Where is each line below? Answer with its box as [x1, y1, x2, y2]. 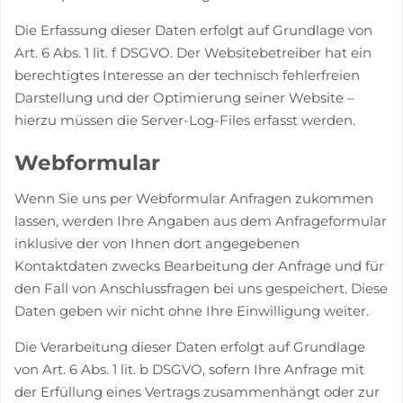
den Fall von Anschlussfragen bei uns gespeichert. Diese [14, 280, 388, 297]
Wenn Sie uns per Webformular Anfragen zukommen [14, 190, 373, 207]
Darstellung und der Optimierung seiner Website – [14, 88, 354, 106]
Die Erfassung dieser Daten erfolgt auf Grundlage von [14, 21, 372, 39]
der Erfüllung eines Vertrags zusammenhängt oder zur [14, 383, 380, 400]
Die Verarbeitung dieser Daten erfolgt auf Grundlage [14, 338, 365, 355]
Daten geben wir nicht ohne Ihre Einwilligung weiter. [14, 302, 369, 319]
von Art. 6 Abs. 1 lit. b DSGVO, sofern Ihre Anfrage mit [14, 361, 364, 378]
